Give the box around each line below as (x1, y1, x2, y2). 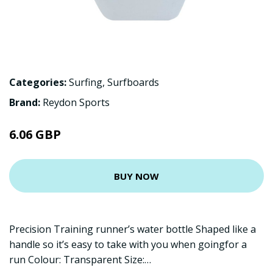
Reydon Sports (43, 96, 110, 109)
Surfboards (107, 76, 159, 89)
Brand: (9, 96, 43, 109)
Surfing (69, 76, 102, 89)
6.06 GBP (9, 126, 61, 143)
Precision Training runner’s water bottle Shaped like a (9, 222, 256, 236)
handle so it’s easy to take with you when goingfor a (9, 238, 247, 251)
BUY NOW (114, 169, 159, 182)
